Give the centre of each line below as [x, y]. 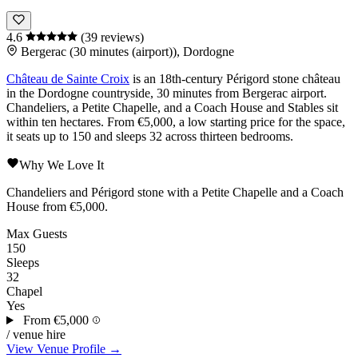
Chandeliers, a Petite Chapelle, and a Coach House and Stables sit [172, 108]
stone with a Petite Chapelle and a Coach [239, 193]
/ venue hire [36, 335]
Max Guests [37, 234]
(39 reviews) [112, 38]
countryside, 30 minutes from [165, 93]
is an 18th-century [178, 79]
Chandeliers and [49, 193]
